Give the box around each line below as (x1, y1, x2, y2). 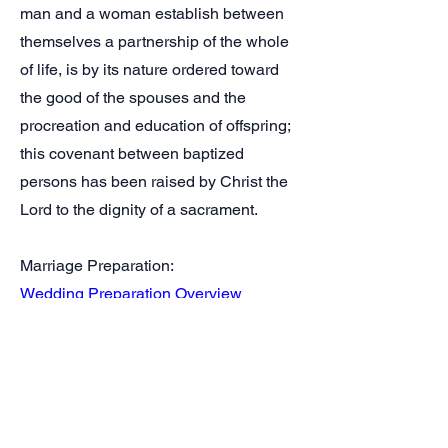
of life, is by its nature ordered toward (20, 60, 279, 79)
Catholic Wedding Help (20, 396, 184, 415)
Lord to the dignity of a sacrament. (20, 200, 258, 219)
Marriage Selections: (20, 368, 166, 387)
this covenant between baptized (20, 144, 244, 163)
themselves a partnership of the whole (20, 32, 289, 51)
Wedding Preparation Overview (20, 284, 242, 303)
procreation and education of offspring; (20, 116, 290, 135)
